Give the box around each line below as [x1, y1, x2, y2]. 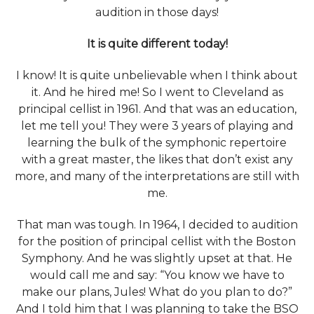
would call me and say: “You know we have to [29, 268, 285, 282]
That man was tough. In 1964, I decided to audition [16, 218, 298, 232]
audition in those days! [95, 6, 219, 20]
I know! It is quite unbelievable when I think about [16, 69, 298, 83]
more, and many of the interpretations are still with [15, 170, 299, 184]
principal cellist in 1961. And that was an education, [18, 102, 296, 116]
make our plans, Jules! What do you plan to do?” [22, 285, 292, 299]
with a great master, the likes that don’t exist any [21, 153, 293, 167]
